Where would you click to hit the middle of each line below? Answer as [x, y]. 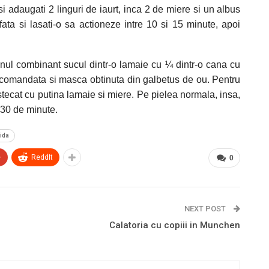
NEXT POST [206, 209]
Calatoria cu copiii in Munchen [175, 225]
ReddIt [42, 157]
